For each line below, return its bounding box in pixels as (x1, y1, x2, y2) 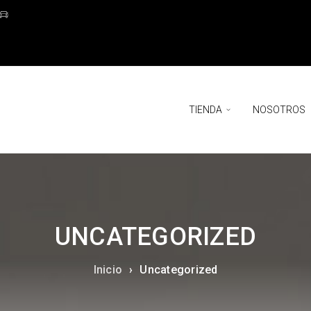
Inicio (93, 263, 122, 276)
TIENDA (189, 104, 222, 115)
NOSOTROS (253, 104, 305, 115)
